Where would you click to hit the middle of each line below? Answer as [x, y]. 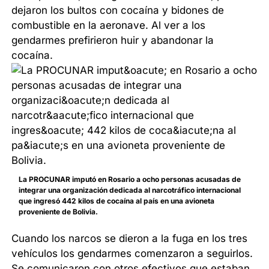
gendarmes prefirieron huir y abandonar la [113, 41]
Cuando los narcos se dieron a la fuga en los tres [130, 239]
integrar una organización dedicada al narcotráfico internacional [130, 190]
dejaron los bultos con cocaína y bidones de [118, 11]
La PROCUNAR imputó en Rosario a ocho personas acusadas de [130, 180]
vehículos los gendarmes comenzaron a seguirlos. [132, 254]
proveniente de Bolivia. [59, 212]
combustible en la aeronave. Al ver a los [109, 26]
